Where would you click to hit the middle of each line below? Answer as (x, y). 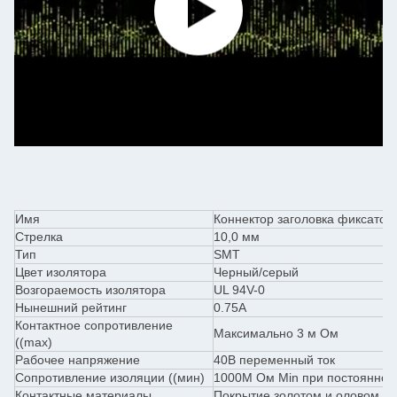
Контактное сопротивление (94, 325)
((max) (34, 342)
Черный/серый (256, 272)
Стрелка (39, 237)
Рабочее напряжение (78, 360)
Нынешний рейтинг (71, 307)
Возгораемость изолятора (90, 290)
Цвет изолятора (61, 272)
